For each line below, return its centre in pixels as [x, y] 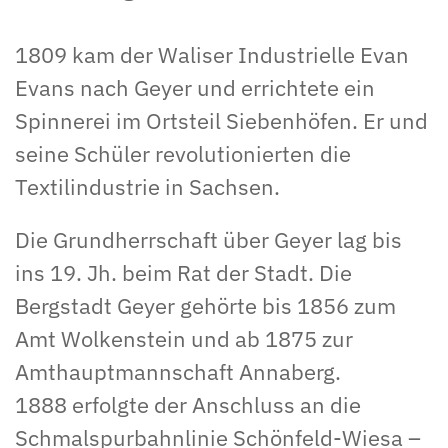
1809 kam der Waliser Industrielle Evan [212, 54]
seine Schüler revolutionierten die [183, 153]
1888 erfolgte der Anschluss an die [188, 404]
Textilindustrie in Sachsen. [147, 186]
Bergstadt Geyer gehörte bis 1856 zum [205, 305]
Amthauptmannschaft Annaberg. [178, 371]
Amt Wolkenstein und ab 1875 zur [184, 338]
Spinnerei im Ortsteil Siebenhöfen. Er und [221, 120]
